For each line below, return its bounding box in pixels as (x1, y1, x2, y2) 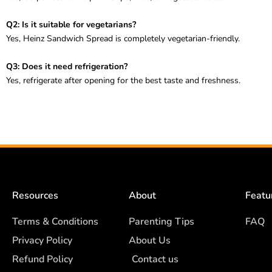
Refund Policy (12, 253, 73, 266)
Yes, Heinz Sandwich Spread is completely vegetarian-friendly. (6, 33, 240, 45)
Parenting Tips (129, 215, 194, 228)
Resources (12, 189, 58, 202)
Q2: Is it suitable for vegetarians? (6, 19, 136, 31)
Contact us (132, 253, 178, 266)
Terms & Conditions (12, 215, 98, 228)
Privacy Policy (12, 234, 72, 247)
